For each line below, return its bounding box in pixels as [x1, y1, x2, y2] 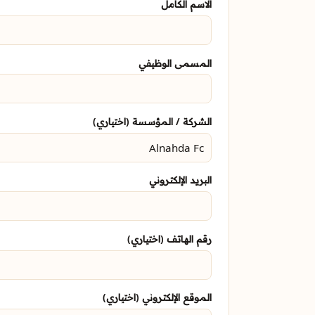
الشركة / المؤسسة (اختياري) [93, 115, 212, 127]
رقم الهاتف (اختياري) [127, 232, 212, 245]
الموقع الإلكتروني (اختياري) [103, 291, 212, 304]
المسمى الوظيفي [139, 56, 212, 69]
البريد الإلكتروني [149, 174, 212, 186]
